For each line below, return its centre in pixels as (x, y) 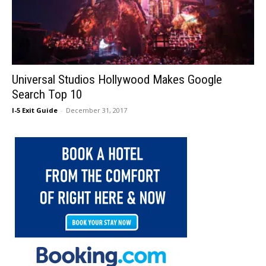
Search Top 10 (47, 95)
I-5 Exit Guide (35, 110)
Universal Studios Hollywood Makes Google (117, 80)
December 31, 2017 (96, 110)
